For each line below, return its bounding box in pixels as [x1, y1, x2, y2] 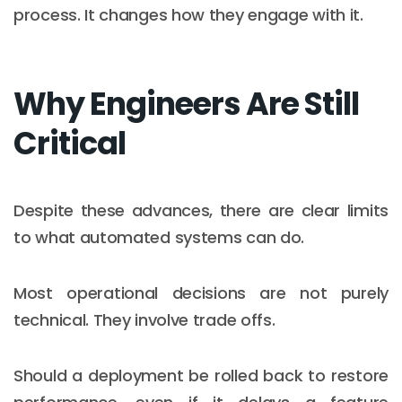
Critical [13, 120, 126, 165]
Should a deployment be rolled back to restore [13, 363, 389, 387]
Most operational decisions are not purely [13, 281, 389, 304]
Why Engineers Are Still [13, 81, 359, 126]
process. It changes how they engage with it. [13, 3, 363, 26]
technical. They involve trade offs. [13, 308, 275, 331]
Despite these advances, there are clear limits [13, 198, 389, 222]
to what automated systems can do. [13, 225, 305, 249]
